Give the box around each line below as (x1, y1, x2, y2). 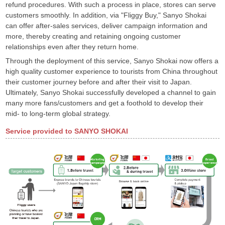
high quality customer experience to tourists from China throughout (6, 67, 218, 75)
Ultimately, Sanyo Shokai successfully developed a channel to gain (6, 88, 216, 96)
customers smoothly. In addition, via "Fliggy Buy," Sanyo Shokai (6, 11, 207, 19)
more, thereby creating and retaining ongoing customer (6, 32, 181, 40)
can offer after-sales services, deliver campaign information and (6, 21, 208, 30)
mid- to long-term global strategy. (6, 109, 111, 118)
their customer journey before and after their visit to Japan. (6, 77, 192, 86)
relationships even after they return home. (6, 42, 139, 51)
